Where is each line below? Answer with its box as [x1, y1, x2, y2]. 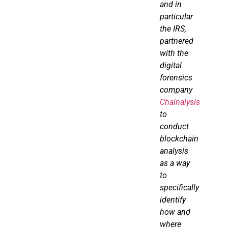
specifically [160, 183, 199, 193]
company [160, 85, 192, 95]
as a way [160, 158, 190, 168]
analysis [160, 146, 188, 156]
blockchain [160, 134, 198, 144]
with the [160, 48, 188, 59]
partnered [160, 36, 193, 46]
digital [160, 61, 182, 71]
